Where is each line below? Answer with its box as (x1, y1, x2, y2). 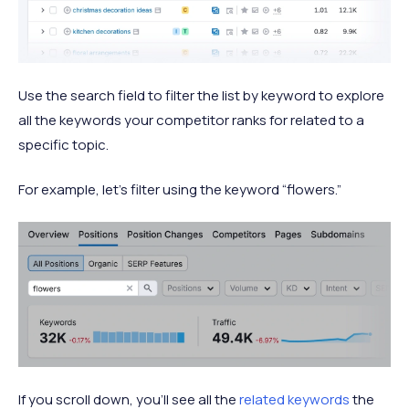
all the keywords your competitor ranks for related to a (18, 110, 364, 131)
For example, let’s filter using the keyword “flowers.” (18, 180, 341, 200)
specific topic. (18, 135, 109, 155)
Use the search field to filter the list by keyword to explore (18, 86, 384, 106)
